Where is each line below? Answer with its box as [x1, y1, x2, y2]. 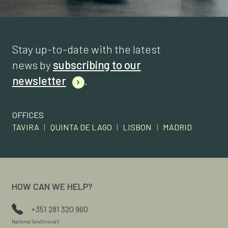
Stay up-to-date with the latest [12, 42, 161, 56]
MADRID [163, 122, 192, 132]
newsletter [12, 74, 66, 88]
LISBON [123, 122, 152, 132]
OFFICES [12, 110, 44, 120]
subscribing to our [52, 58, 141, 72]
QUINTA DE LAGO [50, 122, 112, 132]
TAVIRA [12, 122, 39, 132]
